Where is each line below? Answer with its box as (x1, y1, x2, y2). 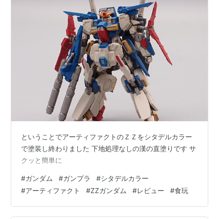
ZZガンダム (90, 186, 127, 195)
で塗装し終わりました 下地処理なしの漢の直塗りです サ (21, 144, 197, 153)
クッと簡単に (21, 156, 63, 165)
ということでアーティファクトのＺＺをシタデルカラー (21, 132, 193, 141)
